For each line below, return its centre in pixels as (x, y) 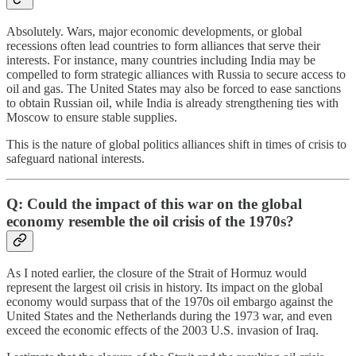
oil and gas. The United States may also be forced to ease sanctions (174, 88)
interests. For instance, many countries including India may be (161, 60)
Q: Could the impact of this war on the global (154, 203)
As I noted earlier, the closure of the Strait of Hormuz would (157, 273)
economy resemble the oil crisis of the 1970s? (150, 221)
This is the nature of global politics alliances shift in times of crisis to (176, 144)
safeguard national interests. (75, 158)
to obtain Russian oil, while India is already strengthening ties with (172, 103)
